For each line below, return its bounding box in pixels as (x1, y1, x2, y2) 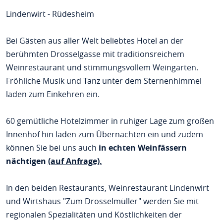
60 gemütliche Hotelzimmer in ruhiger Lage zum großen (5, 115, 214, 126)
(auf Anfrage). (48, 156, 102, 166)
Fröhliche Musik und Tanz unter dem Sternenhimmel (5, 75, 202, 86)
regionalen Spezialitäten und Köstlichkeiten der (5, 209, 182, 220)
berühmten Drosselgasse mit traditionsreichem (5, 49, 184, 59)
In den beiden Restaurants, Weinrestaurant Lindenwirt (5, 182, 209, 193)
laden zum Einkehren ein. (5, 89, 100, 100)
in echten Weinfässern (98, 142, 187, 153)
